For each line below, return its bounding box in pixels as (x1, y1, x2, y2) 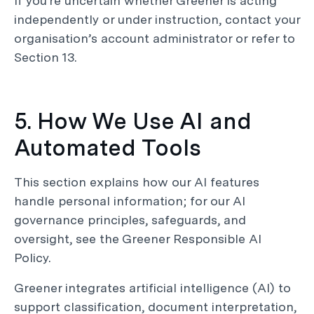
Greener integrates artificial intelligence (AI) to (14, 280, 291, 295)
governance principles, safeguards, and (14, 212, 246, 227)
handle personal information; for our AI (14, 193, 245, 208)
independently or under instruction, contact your (14, 12, 300, 27)
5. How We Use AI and (14, 107, 252, 135)
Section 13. (14, 50, 76, 64)
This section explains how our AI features (14, 175, 259, 189)
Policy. (14, 250, 50, 265)
